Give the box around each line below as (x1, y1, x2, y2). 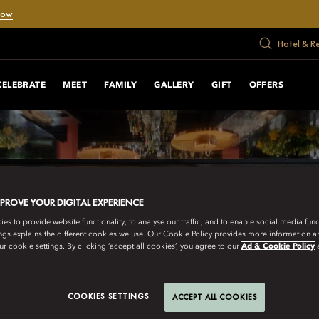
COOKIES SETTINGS (68, 291, 150, 302)
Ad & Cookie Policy (241, 242, 315, 251)
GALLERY (154, 80, 194, 90)
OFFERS (249, 80, 284, 90)
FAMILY (104, 80, 137, 90)
